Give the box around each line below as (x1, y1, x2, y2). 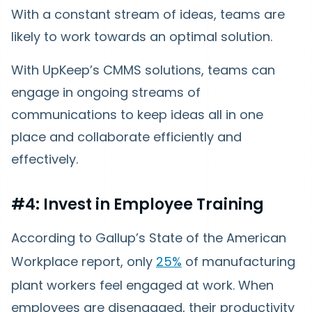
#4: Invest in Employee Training (11, 193, 264, 215)
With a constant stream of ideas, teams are (11, 5, 285, 23)
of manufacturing (182, 252, 295, 270)
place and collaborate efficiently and (11, 127, 242, 146)
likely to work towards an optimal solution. (11, 27, 276, 45)
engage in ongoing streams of (11, 83, 201, 101)
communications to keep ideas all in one (11, 105, 263, 123)
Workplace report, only (11, 252, 156, 270)
